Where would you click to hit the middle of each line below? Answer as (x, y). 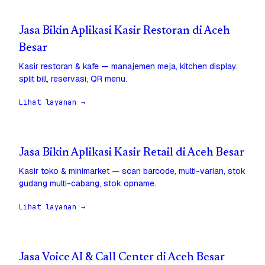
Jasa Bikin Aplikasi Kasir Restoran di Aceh (125, 31)
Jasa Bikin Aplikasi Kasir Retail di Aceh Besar (132, 153)
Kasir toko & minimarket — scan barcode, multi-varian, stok (132, 171)
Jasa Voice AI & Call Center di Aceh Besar (122, 258)
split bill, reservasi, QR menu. (73, 79)
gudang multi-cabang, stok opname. (88, 184)
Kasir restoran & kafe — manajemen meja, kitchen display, (128, 67)
